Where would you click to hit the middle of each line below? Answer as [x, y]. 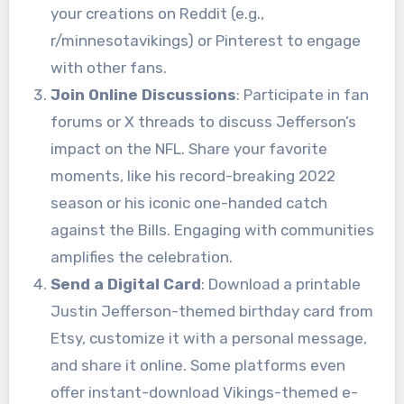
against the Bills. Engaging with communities [212, 230]
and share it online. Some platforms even [197, 366]
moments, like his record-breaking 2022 [193, 176]
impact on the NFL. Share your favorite [188, 149]
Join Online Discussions [143, 95]
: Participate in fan [302, 95]
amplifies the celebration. [141, 257]
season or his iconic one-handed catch [188, 203]
